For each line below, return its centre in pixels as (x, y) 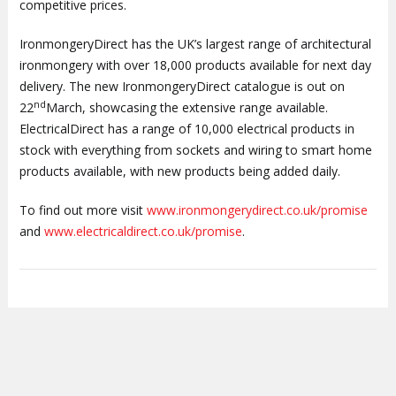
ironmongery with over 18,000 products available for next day (195, 65)
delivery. (44, 86)
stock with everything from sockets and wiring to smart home (195, 149)
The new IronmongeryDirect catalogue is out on (206, 86)
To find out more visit (83, 209)
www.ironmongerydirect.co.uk (231, 209)
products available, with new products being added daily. (179, 171)
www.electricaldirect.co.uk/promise (143, 231)
